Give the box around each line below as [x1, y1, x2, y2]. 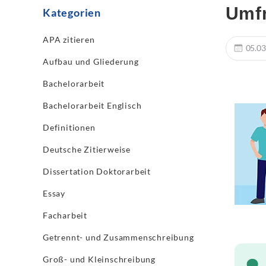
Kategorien [43, 6, 101, 19]
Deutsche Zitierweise [43, 144, 131, 154]
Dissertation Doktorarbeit [43, 166, 151, 176]
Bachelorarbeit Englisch [43, 100, 142, 110]
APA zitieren [43, 34, 95, 45]
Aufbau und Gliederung [43, 56, 139, 66]
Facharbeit [43, 210, 87, 220]
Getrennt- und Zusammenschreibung [43, 232, 194, 242]
